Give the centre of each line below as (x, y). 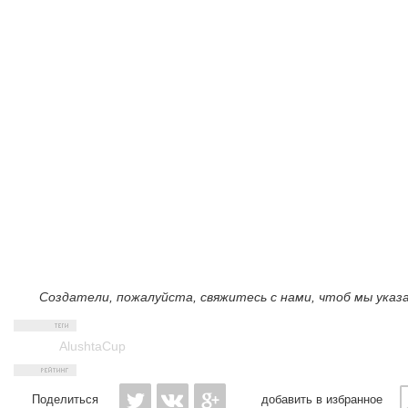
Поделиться (65, 399)
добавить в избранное (322, 399)
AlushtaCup (92, 346)
